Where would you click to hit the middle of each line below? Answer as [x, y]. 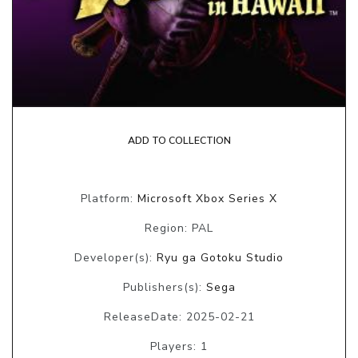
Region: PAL [179, 228]
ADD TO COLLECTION [179, 140]
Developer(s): [115, 257]
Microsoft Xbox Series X [207, 198]
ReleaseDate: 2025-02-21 [179, 316]
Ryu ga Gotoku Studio [220, 257]
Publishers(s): [164, 287]
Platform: [109, 198]
